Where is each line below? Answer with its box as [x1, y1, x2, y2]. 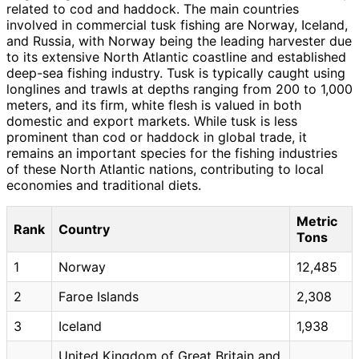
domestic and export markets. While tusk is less [6, 112, 297, 129]
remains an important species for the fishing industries [6, 144, 337, 161]
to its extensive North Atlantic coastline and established [6, 48, 346, 65]
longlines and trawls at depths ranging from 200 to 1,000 [6, 80, 353, 97]
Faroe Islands [58, 288, 139, 305]
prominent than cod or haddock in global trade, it [6, 128, 307, 145]
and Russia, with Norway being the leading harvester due [6, 32, 352, 49]
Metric [296, 212, 337, 229]
